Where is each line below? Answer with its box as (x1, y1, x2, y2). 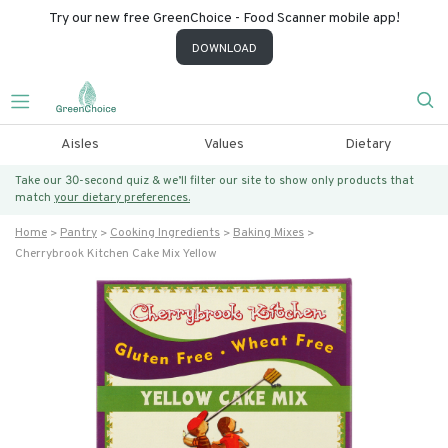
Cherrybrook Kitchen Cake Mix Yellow (15, 246, 217, 262)
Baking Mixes (233, 225, 304, 241)
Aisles (60, 136, 99, 153)
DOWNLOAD (191, 41, 257, 57)
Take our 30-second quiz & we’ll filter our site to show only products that (15, 173, 414, 189)
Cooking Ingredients (110, 225, 220, 241)
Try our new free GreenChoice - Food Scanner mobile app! (48, 10, 400, 27)
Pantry (60, 225, 97, 241)
